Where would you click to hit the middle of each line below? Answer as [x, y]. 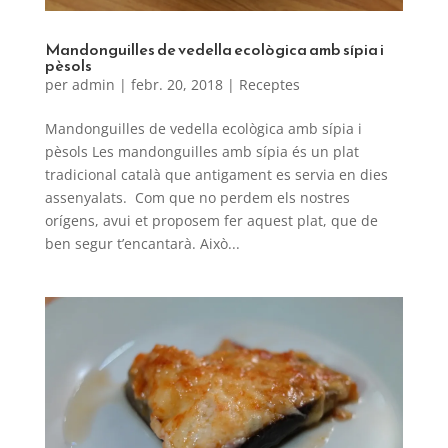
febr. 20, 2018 [176, 85]
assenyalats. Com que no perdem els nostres [197, 198]
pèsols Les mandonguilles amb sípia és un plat [201, 152]
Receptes [269, 85]
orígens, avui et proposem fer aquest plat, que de [211, 221]
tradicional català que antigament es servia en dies [216, 175]
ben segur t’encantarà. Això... [142, 244]
